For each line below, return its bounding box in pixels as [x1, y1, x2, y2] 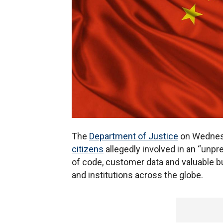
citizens [72, 144, 104, 154]
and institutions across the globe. [72, 170, 203, 180]
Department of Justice [89, 131, 178, 141]
